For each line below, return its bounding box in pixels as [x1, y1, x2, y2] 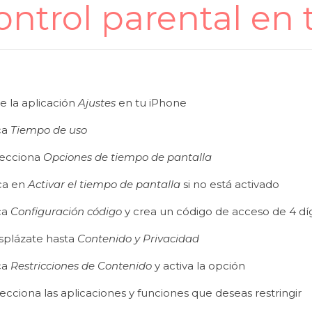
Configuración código [10, 204, 122, 218]
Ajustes [77, 95, 116, 109]
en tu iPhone [115, 95, 187, 109]
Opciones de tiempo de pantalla [40, 150, 212, 164]
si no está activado [180, 177, 279, 191]
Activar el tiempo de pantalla [27, 177, 180, 191]
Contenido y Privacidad [77, 231, 199, 245]
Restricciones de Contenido [10, 258, 152, 272]
